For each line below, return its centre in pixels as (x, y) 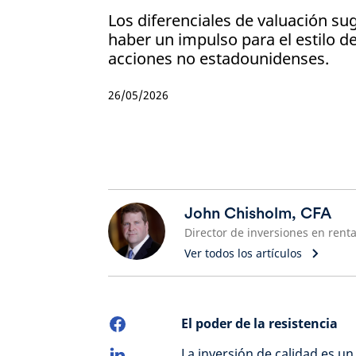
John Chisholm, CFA (258, 213)
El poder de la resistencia (259, 323)
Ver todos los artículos (243, 253)
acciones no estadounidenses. (219, 58)
